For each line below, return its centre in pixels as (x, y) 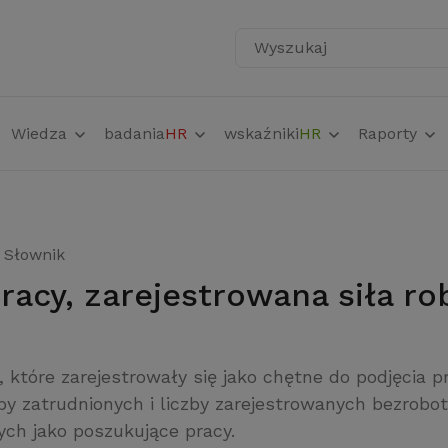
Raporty (389, 133)
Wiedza (41, 133)
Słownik (34, 254)
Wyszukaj (286, 58)
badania (134, 133)
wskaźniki (261, 133)
